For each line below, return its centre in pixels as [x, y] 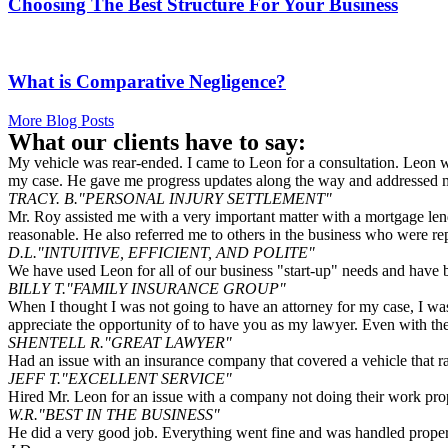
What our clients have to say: [157, 141]
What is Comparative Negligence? [147, 82]
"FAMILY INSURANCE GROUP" [176, 288]
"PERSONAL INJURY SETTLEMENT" [205, 198]
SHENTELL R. [56, 342]
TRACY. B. [43, 198]
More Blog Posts [61, 120]
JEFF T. [34, 378]
